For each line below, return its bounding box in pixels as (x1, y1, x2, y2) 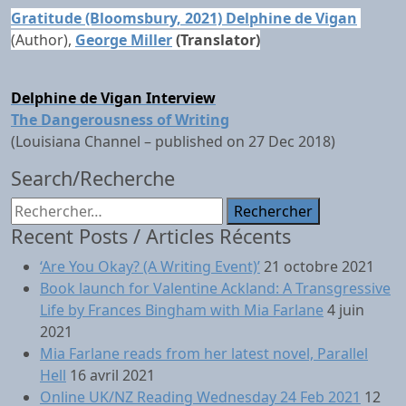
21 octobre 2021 (264, 256, 374, 276)
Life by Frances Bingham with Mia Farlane (40, 300, 324, 320)
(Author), (11, 30, 75, 50)
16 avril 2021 (70, 365, 155, 385)
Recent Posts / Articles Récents (11, 223, 291, 249)
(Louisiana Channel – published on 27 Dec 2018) (11, 131, 335, 151)
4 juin (327, 300, 364, 320)
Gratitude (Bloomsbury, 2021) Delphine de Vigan (11, 8, 357, 28)
